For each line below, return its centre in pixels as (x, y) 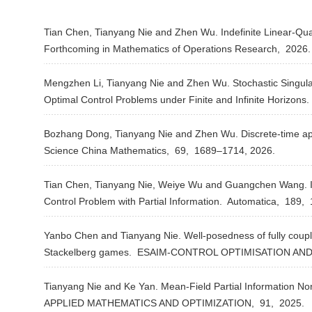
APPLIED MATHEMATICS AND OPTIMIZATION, (150, 303)
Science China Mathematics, (108, 150)
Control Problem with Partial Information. (134, 201)
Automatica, (253, 201)
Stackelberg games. (89, 252)
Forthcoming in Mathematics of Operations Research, (163, 49)
